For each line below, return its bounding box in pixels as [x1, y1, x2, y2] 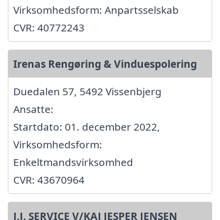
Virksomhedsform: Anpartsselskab [13, 2, 179, 17]
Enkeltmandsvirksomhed [13, 155, 133, 169]
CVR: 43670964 [13, 172, 84, 187]
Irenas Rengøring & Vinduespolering [13, 56, 197, 71]
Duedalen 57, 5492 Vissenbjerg [13, 84, 162, 98]
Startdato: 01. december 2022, [13, 119, 160, 134]
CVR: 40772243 [13, 20, 84, 34]
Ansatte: [13, 102, 54, 116]
